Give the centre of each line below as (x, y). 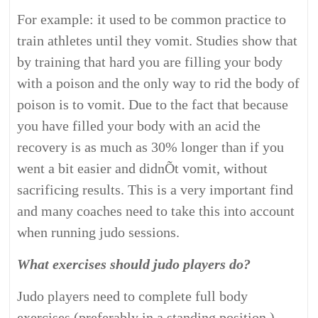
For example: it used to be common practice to (152, 19)
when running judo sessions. (99, 232)
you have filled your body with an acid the (139, 126)
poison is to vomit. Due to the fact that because (153, 104)
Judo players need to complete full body (133, 296)
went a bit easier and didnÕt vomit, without (143, 168)
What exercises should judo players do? (134, 264)
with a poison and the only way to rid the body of (159, 83)
